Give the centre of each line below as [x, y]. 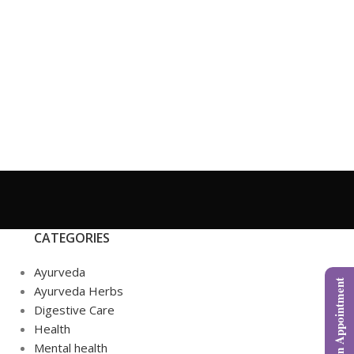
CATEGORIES [72, 238]
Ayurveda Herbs [78, 291]
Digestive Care [74, 310]
